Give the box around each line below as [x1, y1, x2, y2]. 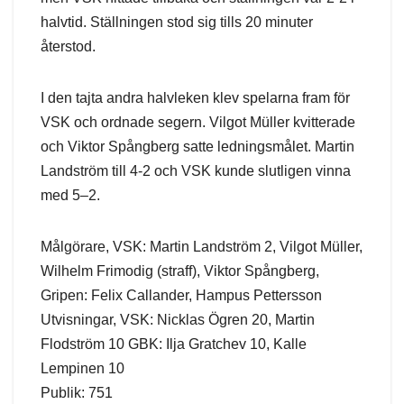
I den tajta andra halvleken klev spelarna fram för [41, 90, 350, 106]
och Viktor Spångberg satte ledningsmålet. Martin [41, 139, 354, 155]
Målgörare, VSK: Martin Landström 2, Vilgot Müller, [41, 239, 363, 255]
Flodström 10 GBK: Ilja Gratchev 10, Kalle [41, 336, 307, 353]
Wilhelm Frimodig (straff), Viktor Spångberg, [41, 263, 319, 280]
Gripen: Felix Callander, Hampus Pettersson [41, 288, 322, 304]
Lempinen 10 [41, 361, 124, 377]
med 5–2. [41, 188, 100, 204]
